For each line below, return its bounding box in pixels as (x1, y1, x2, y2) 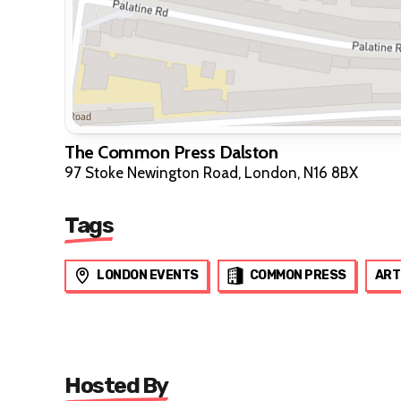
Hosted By (64, 372, 168, 399)
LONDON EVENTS (97, 268, 199, 284)
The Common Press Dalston (64, 141, 277, 164)
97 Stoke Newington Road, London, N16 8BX (64, 164, 358, 183)
